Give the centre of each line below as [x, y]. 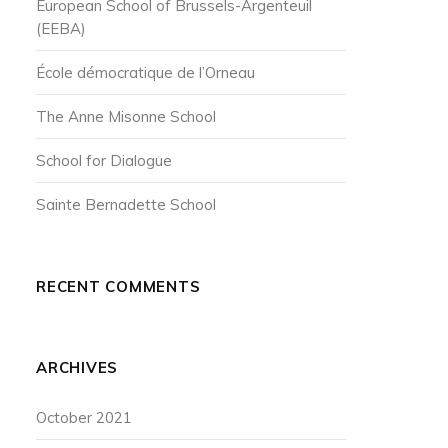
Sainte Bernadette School [126, 204]
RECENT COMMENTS [118, 286]
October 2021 [84, 417]
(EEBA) [61, 28]
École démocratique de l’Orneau [145, 72]
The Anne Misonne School [126, 116]
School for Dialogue [104, 160]
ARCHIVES [77, 367]
